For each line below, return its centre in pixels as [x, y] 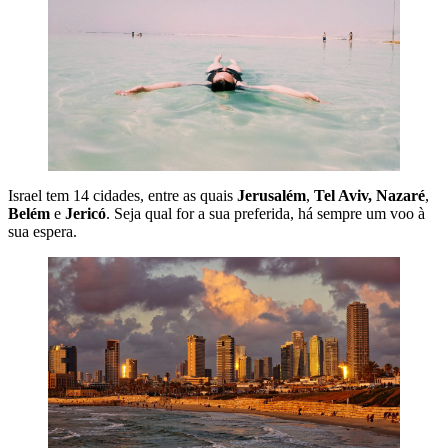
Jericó [85, 214]
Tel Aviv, [343, 196]
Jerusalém [271, 196]
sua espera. [42, 232]
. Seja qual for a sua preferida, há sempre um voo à [265, 214]
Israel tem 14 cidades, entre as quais [122, 196]
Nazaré [400, 196]
